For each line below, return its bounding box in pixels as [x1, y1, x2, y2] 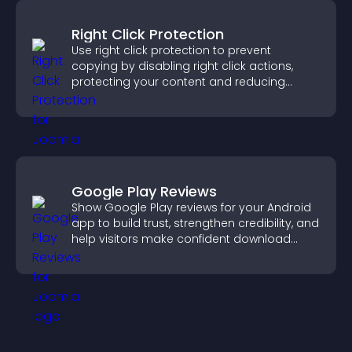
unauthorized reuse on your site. [71, 90, 252, 105]
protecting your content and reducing [71, 74, 285, 90]
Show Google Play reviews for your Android [71, 200, 311, 215]
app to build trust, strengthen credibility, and [71, 215, 319, 231]
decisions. [71, 247, 128, 262]
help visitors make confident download [71, 231, 291, 247]
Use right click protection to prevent [71, 42, 271, 58]
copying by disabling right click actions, [71, 58, 293, 74]
